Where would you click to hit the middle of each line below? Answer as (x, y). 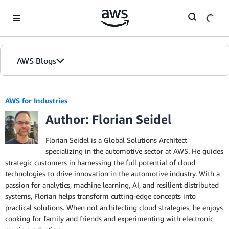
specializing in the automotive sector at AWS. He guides (134, 151)
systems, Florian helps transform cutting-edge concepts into (100, 196)
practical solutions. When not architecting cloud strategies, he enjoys (114, 207)
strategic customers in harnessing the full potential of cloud (100, 162)
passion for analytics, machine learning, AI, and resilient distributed (112, 185)
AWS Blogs (37, 61)
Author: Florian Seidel (109, 119)
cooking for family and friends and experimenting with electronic (109, 219)
